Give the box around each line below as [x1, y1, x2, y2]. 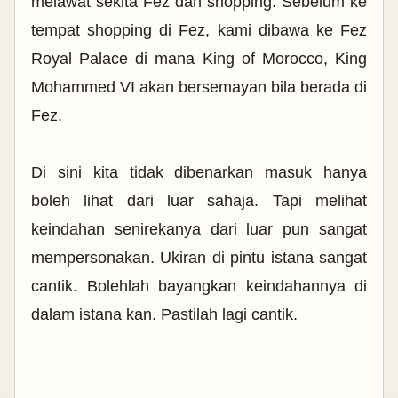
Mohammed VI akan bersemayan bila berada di [31, 77, 367, 96]
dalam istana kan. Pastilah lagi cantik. [31, 305, 302, 323]
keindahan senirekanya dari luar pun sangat [31, 219, 367, 238]
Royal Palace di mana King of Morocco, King [31, 49, 367, 68]
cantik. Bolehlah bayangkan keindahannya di [31, 276, 367, 295]
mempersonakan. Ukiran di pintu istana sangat [31, 248, 367, 267]
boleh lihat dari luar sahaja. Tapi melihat [31, 191, 367, 210]
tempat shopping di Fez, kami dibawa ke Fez [31, 20, 367, 39]
